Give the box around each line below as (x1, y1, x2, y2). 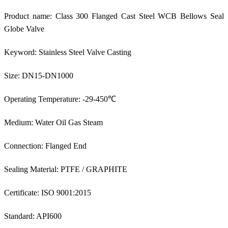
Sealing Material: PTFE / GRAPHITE (4, 164, 127, 174)
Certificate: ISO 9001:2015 (4, 188, 91, 197)
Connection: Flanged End (4, 141, 87, 150)
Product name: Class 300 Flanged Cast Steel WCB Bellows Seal (4, 11, 224, 20)
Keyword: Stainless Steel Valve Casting (4, 47, 131, 56)
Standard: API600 (4, 211, 62, 220)
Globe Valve (4, 24, 44, 33)
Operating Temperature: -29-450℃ (4, 94, 116, 103)
